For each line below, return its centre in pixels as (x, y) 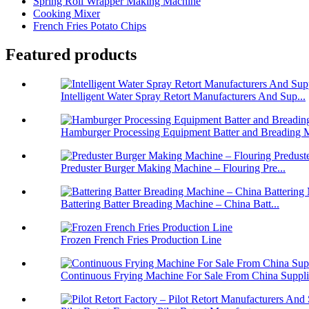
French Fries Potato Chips (90, 26)
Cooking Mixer (67, 13)
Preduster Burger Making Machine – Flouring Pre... (173, 168)
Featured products (71, 55)
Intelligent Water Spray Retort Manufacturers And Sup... (183, 97)
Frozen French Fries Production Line (141, 240)
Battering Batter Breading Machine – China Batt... (170, 204)
